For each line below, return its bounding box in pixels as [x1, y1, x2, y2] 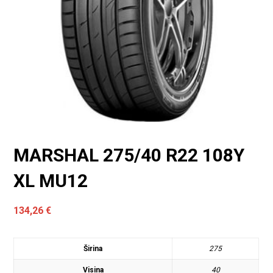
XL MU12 [13, 169, 88, 191]
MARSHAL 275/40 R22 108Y [13, 144, 245, 166]
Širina [83, 244, 103, 253]
